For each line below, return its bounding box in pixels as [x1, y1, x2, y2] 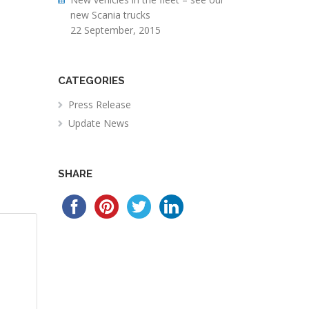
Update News [68, 117, 129, 130]
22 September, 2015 [70, 23, 161, 37]
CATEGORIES [57, 74, 125, 87]
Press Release [68, 98, 131, 111]
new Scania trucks [70, 8, 150, 21]
